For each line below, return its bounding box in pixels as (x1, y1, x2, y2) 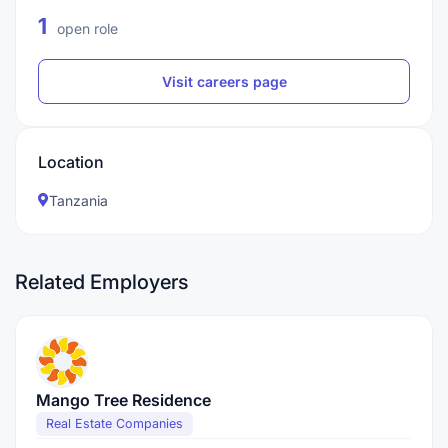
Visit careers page (161, 73, 287, 90)
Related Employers (15, 270, 188, 294)
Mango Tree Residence (36, 390, 211, 410)
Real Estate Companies (46, 416, 183, 431)
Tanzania (49, 192, 108, 209)
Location (38, 152, 104, 172)
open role (53, 20, 118, 37)
